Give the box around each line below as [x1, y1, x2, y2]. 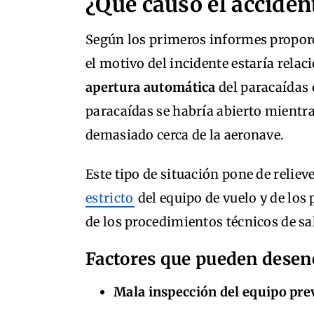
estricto [86, 190, 134, 206]
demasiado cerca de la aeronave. [86, 127, 285, 143]
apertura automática [86, 79, 216, 95]
